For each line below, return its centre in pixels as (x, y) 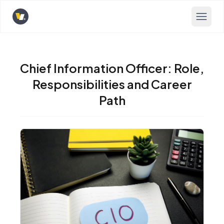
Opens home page (46, 21)
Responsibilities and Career (112, 84)
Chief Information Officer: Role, (112, 68)
